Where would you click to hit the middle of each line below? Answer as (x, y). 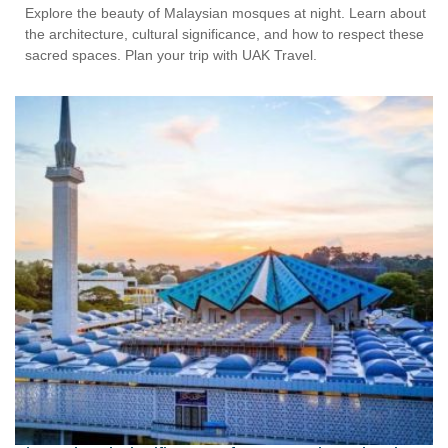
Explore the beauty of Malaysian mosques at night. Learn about (225, 13)
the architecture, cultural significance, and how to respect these (224, 34)
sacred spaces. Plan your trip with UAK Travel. (171, 55)
